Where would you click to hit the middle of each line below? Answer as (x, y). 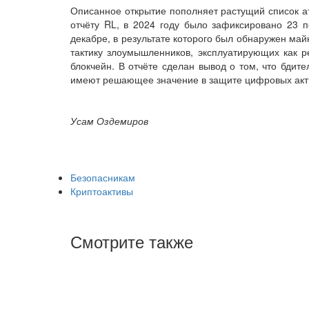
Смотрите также (132, 241)
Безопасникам (103, 177)
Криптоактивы (102, 191)
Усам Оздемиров (109, 120)
